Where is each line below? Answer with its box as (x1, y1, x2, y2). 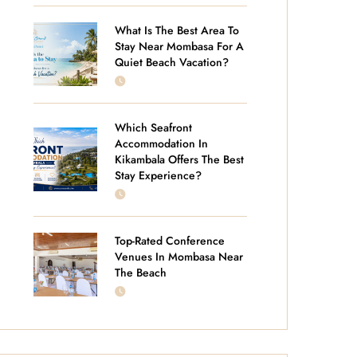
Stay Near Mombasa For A (115, 37, 244, 54)
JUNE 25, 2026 (130, 187, 185, 200)
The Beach (115, 264, 167, 280)
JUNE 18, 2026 (130, 284, 184, 297)
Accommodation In (115, 135, 208, 151)
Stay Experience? (115, 167, 202, 183)
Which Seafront (115, 119, 192, 135)
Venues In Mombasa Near (115, 248, 243, 265)
